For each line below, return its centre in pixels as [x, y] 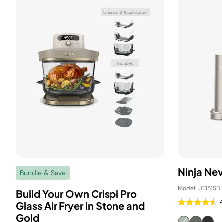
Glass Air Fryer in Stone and [80, 205]
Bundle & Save [43, 173]
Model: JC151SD [199, 188]
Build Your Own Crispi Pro [76, 194]
